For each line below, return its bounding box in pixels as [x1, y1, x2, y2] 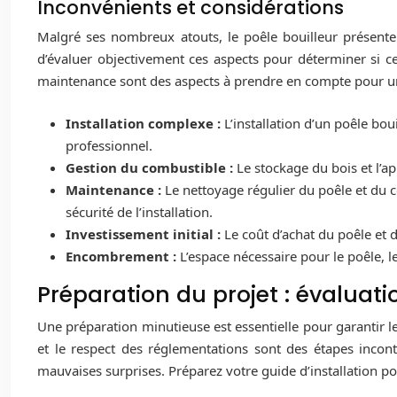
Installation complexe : [66, 113, 224, 132]
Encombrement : [66, 246, 180, 265]
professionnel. [66, 136, 152, 154]
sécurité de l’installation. [66, 202, 213, 221]
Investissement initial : [66, 224, 224, 243]
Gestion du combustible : [66, 158, 237, 176]
